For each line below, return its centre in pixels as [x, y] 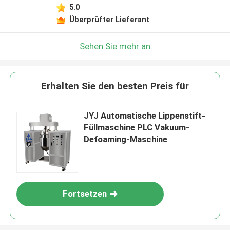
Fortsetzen [85, 194]
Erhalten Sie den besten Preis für [115, 86]
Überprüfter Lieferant [109, 19]
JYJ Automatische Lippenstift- [145, 116]
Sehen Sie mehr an [115, 46]
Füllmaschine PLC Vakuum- [137, 128]
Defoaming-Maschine [126, 139]
